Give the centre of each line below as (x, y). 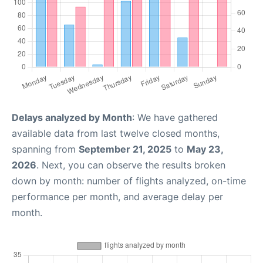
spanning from (45, 149)
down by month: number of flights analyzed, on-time (129, 181)
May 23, (205, 149)
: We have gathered (175, 118)
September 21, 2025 (125, 149)
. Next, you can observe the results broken (131, 165)
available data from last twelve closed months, (116, 134)
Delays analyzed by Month (72, 118)
